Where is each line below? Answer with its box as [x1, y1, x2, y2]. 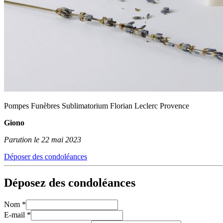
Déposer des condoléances [4, 152, 87, 161]
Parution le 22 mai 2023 [4, 135, 81, 144]
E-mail [4, 210, 27, 219]
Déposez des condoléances [4, 176, 135, 189]
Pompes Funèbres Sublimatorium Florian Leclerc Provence [4, 101, 189, 110]
